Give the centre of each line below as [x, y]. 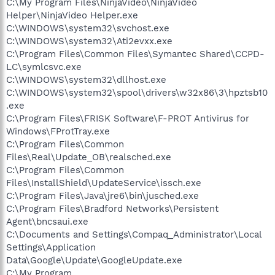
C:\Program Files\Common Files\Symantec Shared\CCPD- [135, 54]
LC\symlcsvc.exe [44, 67]
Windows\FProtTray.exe [58, 131]
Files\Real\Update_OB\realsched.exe [89, 157]
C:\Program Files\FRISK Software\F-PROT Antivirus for [128, 118]
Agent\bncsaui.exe [47, 221]
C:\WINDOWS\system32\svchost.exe [88, 28]
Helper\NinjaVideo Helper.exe [72, 15]
